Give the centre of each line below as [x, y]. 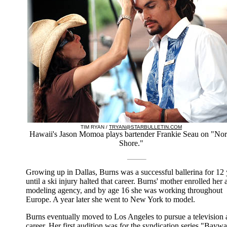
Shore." [131, 143]
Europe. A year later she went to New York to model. [110, 199]
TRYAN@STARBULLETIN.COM [145, 127]
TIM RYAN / [95, 127]
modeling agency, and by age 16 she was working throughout [124, 190]
